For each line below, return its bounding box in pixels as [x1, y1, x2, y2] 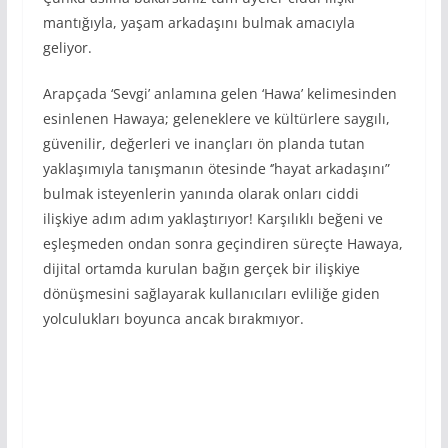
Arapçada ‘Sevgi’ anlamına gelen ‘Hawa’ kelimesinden [42, 83, 397, 103]
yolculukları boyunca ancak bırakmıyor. [42, 308, 304, 328]
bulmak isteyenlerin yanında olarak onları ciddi [42, 183, 359, 203]
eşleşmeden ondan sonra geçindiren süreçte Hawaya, [42, 233, 403, 253]
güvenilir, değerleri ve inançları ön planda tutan [42, 133, 365, 153]
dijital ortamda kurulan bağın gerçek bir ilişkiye [42, 258, 360, 278]
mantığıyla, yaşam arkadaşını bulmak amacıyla [42, 12, 355, 32]
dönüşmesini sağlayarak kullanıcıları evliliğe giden [42, 283, 380, 303]
